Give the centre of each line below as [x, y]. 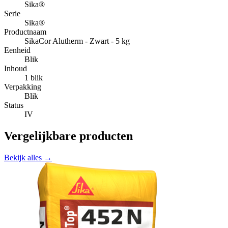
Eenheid [17, 50]
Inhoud [16, 69]
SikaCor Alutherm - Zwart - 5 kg [77, 41]
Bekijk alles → [28, 158]
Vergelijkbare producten [68, 136]
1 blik [34, 78]
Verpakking [23, 87]
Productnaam [25, 32]
